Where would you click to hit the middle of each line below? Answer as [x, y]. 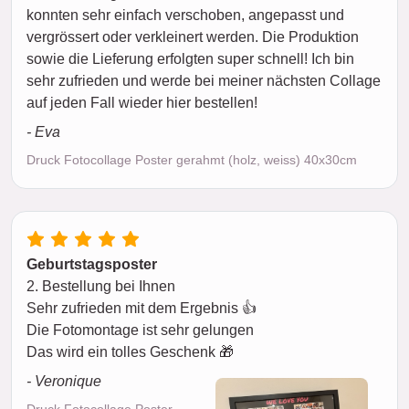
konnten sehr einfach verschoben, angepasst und [185, 15]
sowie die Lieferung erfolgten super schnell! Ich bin [190, 59]
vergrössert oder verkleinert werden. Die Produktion [193, 37]
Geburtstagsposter [92, 264]
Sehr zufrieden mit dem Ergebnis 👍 [142, 308]
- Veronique [64, 381]
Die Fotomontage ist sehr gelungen [140, 330]
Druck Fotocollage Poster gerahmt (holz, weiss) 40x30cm [192, 160]
